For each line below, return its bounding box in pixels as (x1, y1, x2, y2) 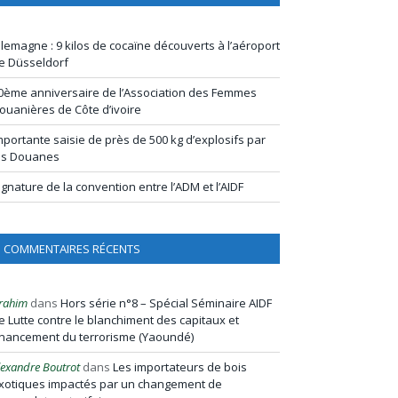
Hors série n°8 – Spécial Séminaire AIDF (60, 295, 272, 311)
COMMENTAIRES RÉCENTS (4, 241, 140, 257)
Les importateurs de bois (113, 359, 247, 375)
